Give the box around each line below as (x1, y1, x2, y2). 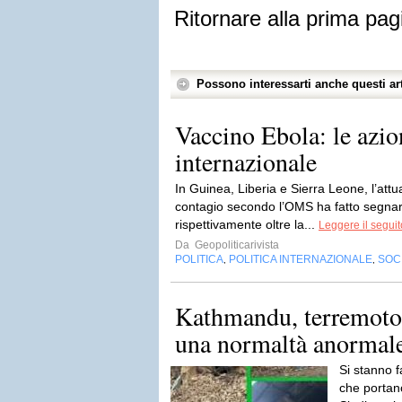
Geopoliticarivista (192, 239, 279, 251)
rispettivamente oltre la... (175, 217, 319, 232)
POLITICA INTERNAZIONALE (229, 253, 372, 266)
